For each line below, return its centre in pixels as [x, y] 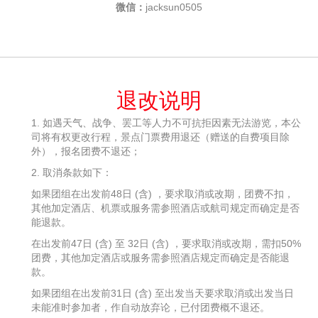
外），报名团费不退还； [86, 152]
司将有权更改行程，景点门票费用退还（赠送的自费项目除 [160, 137]
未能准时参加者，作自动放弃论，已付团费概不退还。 [150, 308]
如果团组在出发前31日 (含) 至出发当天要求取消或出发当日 [163, 294]
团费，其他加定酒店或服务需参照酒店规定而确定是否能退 [160, 258]
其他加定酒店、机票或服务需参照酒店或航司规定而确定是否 [165, 208]
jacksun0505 [174, 7]
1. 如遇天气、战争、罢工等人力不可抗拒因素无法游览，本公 [166, 123]
